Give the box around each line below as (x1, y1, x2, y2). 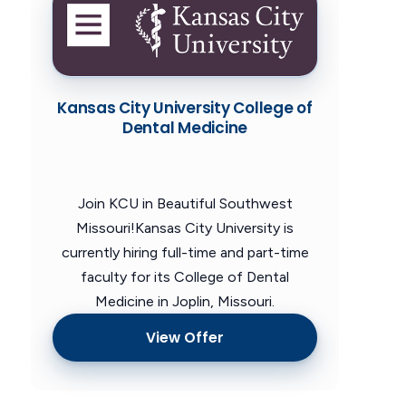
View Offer (146, 327, 224, 347)
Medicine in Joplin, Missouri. (95, 293, 275, 311)
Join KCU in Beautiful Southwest (77, 195, 293, 213)
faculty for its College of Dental (81, 268, 289, 286)
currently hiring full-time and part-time (61, 244, 309, 262)
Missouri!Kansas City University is (76, 219, 294, 237)
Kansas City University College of (57, 97, 313, 120)
